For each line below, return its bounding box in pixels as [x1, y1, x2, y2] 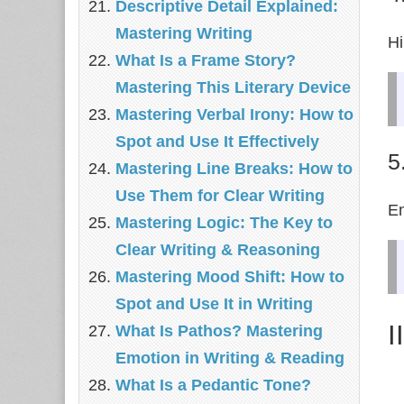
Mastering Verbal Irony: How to [115, 106, 353, 124]
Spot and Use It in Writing [115, 295, 313, 313]
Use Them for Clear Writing [115, 187, 325, 205]
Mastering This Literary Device [115, 78, 351, 96]
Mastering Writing [115, 24, 252, 42]
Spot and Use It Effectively [115, 133, 319, 151]
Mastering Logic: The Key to [115, 214, 333, 232]
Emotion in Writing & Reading [115, 349, 344, 367]
